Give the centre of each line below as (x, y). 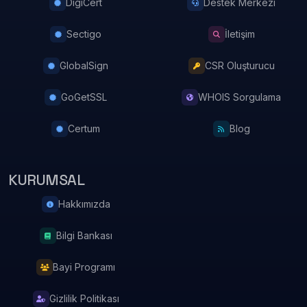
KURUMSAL (47, 180)
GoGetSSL (84, 97)
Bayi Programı (84, 267)
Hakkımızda (84, 204)
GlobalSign (84, 65)
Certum (84, 128)
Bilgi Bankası (84, 235)
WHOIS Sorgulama (240, 97)
